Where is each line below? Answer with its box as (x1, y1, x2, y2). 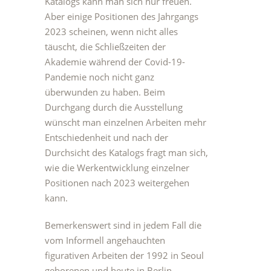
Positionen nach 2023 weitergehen (45, 177, 189, 189)
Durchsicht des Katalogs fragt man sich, (45, 146, 208, 158)
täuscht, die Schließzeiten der (45, 41, 166, 53)
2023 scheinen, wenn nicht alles (45, 25, 178, 38)
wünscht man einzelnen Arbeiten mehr (45, 116, 206, 128)
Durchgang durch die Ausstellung (45, 101, 183, 113)
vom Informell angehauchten (45, 234, 165, 246)
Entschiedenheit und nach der (45, 131, 168, 143)
